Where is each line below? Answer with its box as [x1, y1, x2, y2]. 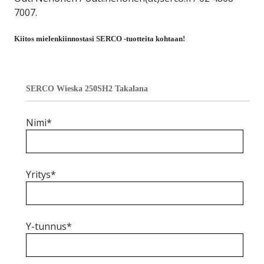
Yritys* [26, 168, 56, 181]
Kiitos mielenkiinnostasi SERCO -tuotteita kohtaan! [14, 35, 185, 43]
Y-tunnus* [26, 220, 72, 233]
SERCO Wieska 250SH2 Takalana [26, 84, 148, 93]
